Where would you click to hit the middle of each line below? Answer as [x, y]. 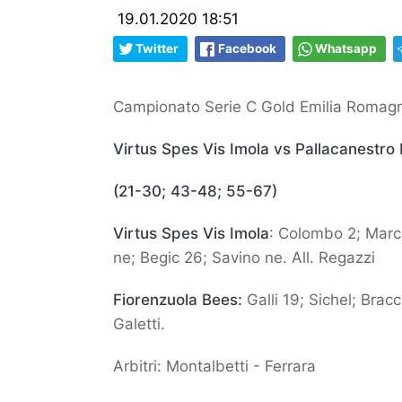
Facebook [247, 48]
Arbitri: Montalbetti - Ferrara [214, 366]
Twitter [157, 48]
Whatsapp [346, 48]
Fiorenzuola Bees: [178, 300]
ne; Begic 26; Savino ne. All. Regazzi [244, 258]
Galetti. [139, 324]
